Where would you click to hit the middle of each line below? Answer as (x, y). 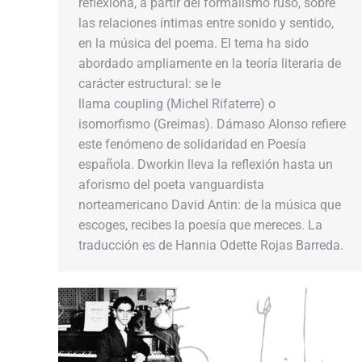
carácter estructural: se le (149, 84)
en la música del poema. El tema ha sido (194, 43)
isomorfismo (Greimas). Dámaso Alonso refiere (212, 124)
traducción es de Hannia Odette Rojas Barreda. (211, 245)
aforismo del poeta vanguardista (171, 185)
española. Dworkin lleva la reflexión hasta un (206, 164)
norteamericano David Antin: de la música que (210, 205)
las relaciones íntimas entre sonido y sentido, (206, 23)
